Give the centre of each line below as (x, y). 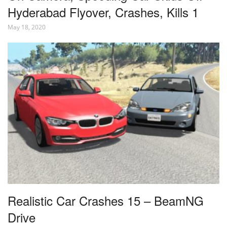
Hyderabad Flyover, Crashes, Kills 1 (103, 12)
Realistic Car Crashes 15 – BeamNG (106, 200)
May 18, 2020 (27, 27)
